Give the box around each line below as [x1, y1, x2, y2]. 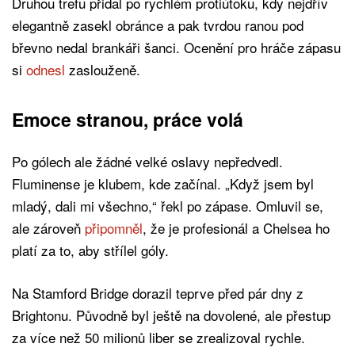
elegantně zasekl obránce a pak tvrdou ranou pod [12, 14, 303, 35]
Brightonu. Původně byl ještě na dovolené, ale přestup [12, 304, 330, 325]
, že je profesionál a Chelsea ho [143, 217, 330, 238]
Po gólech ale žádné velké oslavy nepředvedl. [12, 151, 283, 171]
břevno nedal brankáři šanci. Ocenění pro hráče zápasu [12, 36, 341, 57]
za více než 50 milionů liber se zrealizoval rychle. [12, 326, 305, 347]
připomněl [85, 217, 143, 238]
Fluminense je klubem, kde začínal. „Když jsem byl [12, 173, 314, 193]
